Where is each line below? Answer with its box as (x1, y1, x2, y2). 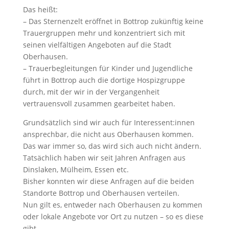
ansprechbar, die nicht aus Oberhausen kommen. (22, 129, 194, 139)
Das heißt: (22, 5, 58, 14)
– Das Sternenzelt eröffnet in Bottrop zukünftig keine (22, 16, 203, 26)
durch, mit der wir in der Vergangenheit (22, 87, 159, 97)
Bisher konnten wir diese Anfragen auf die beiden (22, 176, 194, 186)
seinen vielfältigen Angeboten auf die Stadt (22, 40, 171, 50)
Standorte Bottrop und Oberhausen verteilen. (22, 188, 179, 198)
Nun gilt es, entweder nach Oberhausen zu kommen (22, 200, 202, 210)
